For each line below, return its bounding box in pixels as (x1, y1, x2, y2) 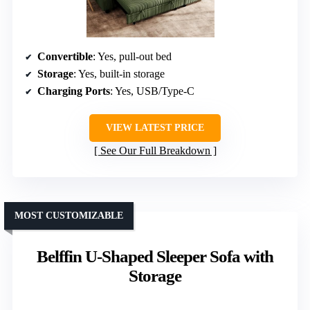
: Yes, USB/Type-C (110, 85, 194, 98)
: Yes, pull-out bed (93, 51, 172, 63)
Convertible (37, 51, 93, 63)
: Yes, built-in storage (73, 68, 165, 80)
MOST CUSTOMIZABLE (15, 210, 123, 221)
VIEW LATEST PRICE (106, 122, 204, 134)
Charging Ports (37, 85, 110, 98)
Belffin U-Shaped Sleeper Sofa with (37, 247, 273, 266)
